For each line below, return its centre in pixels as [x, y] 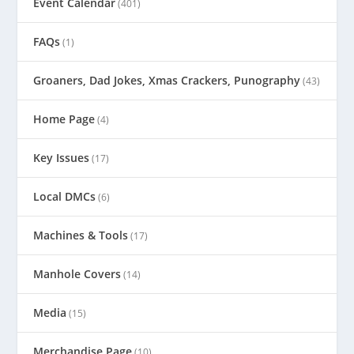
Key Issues [62, 158]
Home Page [64, 119]
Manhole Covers [77, 274]
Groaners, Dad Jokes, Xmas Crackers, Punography [167, 81]
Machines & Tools [81, 235]
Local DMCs [65, 197]
